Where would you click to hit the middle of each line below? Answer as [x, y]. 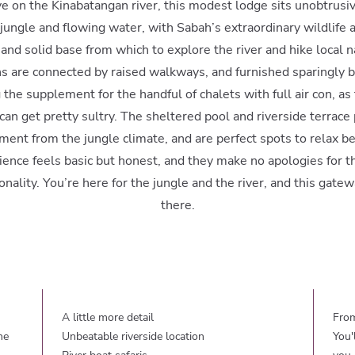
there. [177, 205]
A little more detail [108, 317]
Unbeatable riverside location [134, 336]
